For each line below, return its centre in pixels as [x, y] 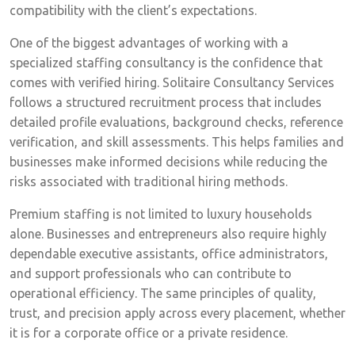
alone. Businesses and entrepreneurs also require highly [168, 233]
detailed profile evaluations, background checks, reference [176, 122]
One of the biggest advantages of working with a [149, 42]
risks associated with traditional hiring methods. [149, 181]
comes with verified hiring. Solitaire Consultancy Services [172, 82]
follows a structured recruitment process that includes [166, 102]
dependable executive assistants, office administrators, [169, 253]
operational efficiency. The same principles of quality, [163, 293]
